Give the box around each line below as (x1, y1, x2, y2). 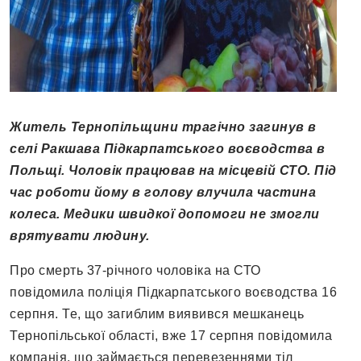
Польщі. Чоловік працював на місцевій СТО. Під (10, 164, 337, 178)
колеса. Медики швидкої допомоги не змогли (10, 207, 320, 222)
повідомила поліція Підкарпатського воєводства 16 (10, 285, 337, 300)
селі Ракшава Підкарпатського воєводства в (10, 142, 326, 156)
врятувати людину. (10, 229, 150, 243)
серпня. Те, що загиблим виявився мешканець (10, 307, 304, 322)
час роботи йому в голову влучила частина (10, 185, 316, 200)
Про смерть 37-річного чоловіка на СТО (10, 263, 261, 278)
